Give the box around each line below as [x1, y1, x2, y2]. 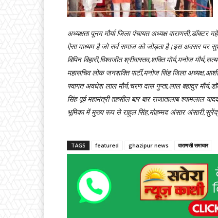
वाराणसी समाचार [178, 141, 208, 149]
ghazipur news [128, 141, 168, 149]
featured [95, 141, 119, 149]
